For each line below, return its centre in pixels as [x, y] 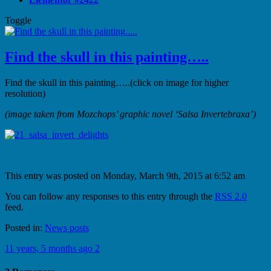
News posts [67, 227]
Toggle [18, 20]
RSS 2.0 [231, 196]
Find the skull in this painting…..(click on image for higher [117, 82]
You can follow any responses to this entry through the [110, 196]
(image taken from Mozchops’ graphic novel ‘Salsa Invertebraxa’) [130, 114]
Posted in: [25, 227]
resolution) [25, 93]
